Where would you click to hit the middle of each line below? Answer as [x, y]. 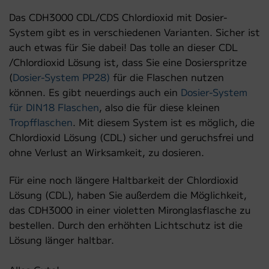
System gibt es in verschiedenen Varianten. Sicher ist [134, 32]
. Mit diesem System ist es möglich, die [164, 122]
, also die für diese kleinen [159, 107]
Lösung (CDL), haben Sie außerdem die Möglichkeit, [128, 195]
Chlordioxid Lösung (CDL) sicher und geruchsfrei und [131, 137]
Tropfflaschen [41, 122]
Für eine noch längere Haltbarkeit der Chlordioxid [124, 180]
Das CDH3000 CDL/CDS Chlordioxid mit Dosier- [118, 17]
